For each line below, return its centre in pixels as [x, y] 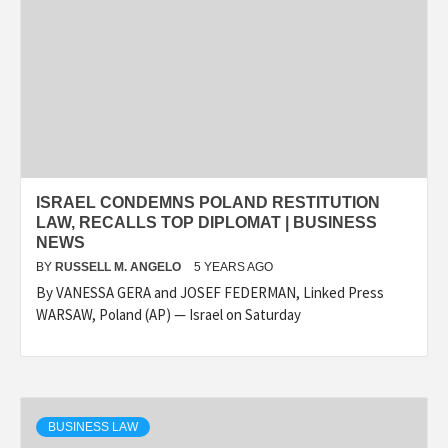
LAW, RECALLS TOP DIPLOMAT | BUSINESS [206, 222]
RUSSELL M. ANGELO [119, 266]
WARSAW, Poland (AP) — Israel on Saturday [168, 314]
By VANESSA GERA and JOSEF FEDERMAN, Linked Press [210, 292]
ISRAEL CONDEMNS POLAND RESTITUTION [208, 202]
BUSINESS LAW [93, 426]
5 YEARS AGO [233, 266]
